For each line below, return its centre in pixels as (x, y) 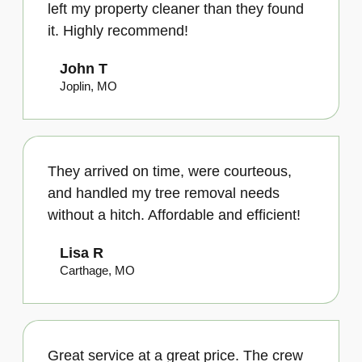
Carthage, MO (97, 270)
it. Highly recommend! (118, 30)
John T (84, 68)
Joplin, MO (88, 86)
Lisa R (82, 253)
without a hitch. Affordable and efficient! (174, 215)
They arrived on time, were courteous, (170, 171)
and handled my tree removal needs (164, 193)
